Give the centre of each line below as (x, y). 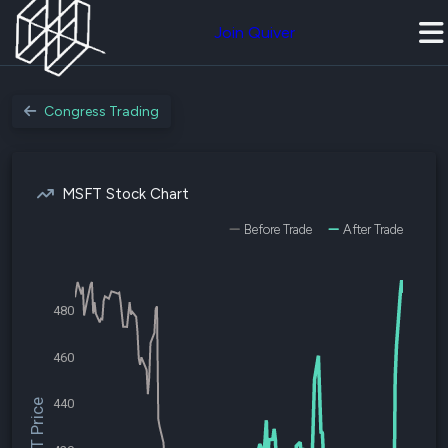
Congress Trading (101, 111)
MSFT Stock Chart (125, 194)
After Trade (373, 229)
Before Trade (278, 229)
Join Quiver (254, 32)
